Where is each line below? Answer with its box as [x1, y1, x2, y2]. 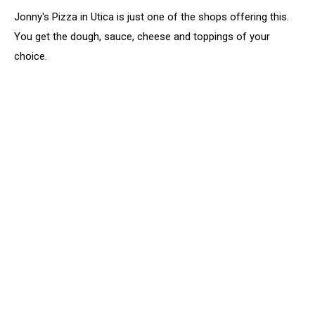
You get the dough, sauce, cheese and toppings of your [14, 30, 270, 43]
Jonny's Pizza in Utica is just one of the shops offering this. [14, 11, 289, 23]
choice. [14, 50, 47, 63]
